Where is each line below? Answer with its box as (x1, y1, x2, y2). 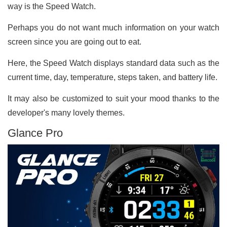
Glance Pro (8, 126, 63, 139)
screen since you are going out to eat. (8, 37, 143, 46)
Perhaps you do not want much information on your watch (8, 23, 219, 32)
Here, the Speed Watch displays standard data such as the (8, 58, 219, 67)
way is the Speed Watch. (8, 2, 98, 11)
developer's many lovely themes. (8, 108, 125, 117)
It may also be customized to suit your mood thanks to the (8, 94, 219, 103)
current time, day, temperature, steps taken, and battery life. (8, 72, 217, 82)
